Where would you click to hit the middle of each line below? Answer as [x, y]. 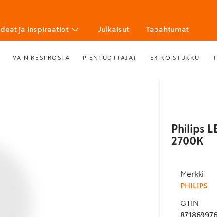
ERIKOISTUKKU [175, 57]
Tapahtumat [167, 29]
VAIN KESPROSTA [41, 57]
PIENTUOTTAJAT [110, 57]
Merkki [192, 174]
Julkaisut [114, 29]
